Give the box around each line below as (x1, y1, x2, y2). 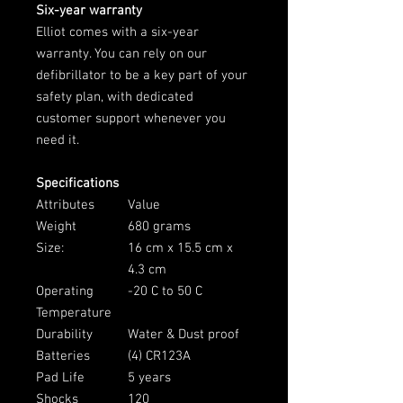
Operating (36, 282, 94, 300)
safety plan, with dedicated (36, 88, 193, 105)
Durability (36, 326, 93, 343)
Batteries (36, 347, 90, 364)
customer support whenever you (36, 110, 226, 127)
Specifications (36, 175, 119, 192)
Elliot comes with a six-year (36, 23, 199, 40)
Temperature (36, 304, 112, 321)
